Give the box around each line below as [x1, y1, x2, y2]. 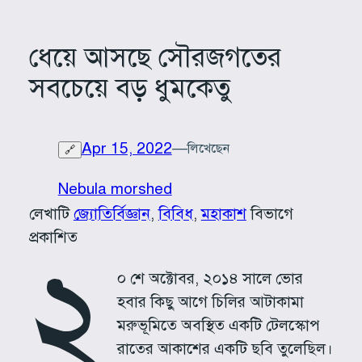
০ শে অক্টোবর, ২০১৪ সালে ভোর [116, 269, 303, 288]
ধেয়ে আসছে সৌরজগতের [28, 40, 281, 74]
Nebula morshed [57, 179, 172, 199]
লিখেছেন [187, 140, 229, 157]
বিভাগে [246, 204, 293, 223]
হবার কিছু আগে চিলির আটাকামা [116, 293, 304, 311]
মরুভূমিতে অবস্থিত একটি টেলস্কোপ [116, 316, 320, 335]
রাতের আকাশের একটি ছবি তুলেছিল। [116, 339, 333, 358]
